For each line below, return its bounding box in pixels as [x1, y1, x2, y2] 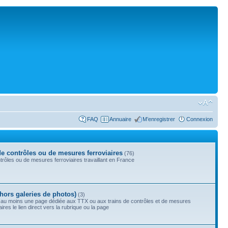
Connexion [186, 116, 213, 122]
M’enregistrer [142, 116, 175, 122]
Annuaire [109, 116, 131, 122]
